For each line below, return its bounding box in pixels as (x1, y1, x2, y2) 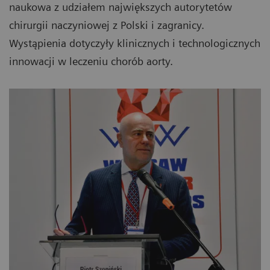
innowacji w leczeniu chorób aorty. (9, 55, 173, 68)
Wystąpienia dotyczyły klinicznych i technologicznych (9, 37, 260, 50)
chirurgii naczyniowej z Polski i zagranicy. (9, 19, 204, 32)
